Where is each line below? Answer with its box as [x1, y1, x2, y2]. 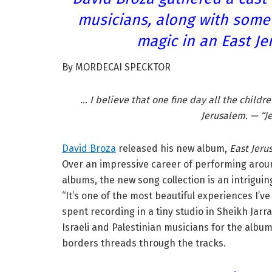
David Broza [62, 143, 116, 155]
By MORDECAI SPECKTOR [62, 61, 171, 73]
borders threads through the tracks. [62, 237, 226, 250]
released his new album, [116, 143, 229, 155]
